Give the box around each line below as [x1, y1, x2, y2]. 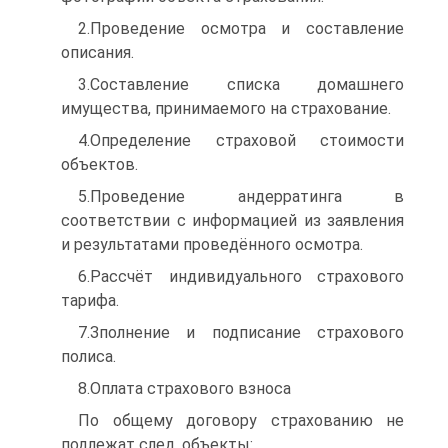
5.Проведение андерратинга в [78, 187, 404, 206]
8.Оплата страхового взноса [78, 379, 291, 398]
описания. [61, 43, 134, 62]
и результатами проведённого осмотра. [61, 235, 363, 254]
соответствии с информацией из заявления [61, 211, 404, 230]
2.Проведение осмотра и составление [78, 19, 404, 38]
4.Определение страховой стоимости [78, 131, 404, 150]
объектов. [61, 155, 138, 174]
